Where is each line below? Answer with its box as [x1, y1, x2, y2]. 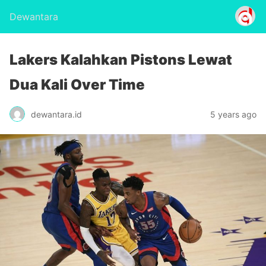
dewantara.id [31, 109, 82, 119]
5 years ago [210, 109, 256, 119]
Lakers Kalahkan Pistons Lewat [9, 51, 232, 68]
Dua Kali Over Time [9, 76, 145, 93]
